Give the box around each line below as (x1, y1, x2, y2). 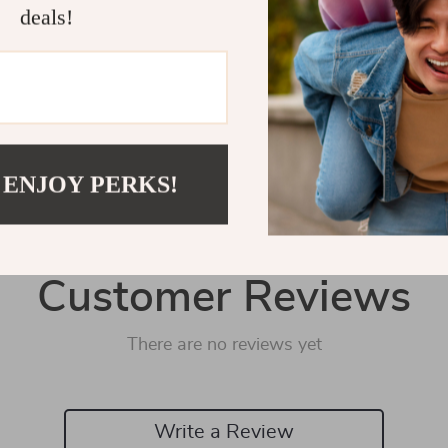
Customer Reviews (37, 276, 411, 320)
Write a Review (154, 421, 294, 442)
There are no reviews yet (126, 336, 322, 354)
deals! (19, 4, 73, 30)
